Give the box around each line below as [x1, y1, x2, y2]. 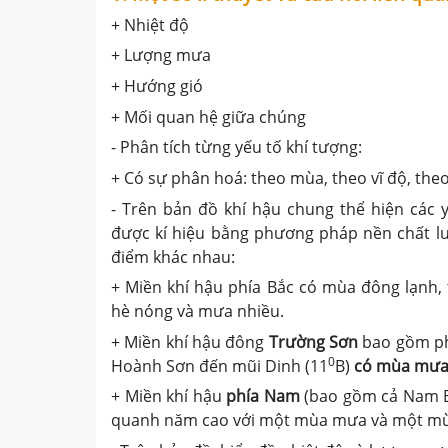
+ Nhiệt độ [111, 13, 189, 36]
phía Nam [226, 385, 300, 408]
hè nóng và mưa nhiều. [111, 300, 284, 323]
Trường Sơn [268, 330, 358, 353]
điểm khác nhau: [111, 245, 235, 268]
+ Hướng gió [111, 74, 203, 97]
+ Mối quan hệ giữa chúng [111, 105, 306, 128]
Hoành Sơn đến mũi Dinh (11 [111, 354, 328, 377]
